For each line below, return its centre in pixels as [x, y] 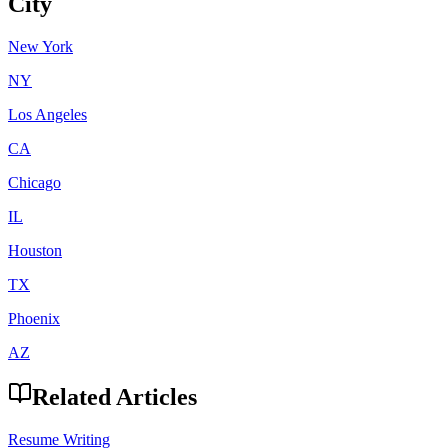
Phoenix [34, 318]
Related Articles [114, 397]
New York [40, 46]
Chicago [34, 182]
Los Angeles [47, 114]
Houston [35, 250]
